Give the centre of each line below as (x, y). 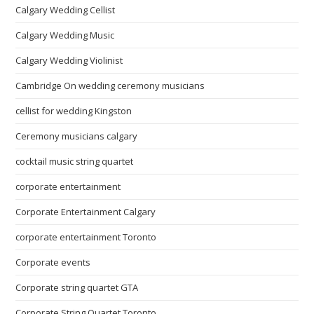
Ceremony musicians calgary (77, 136)
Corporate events (53, 262)
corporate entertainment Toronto (86, 237)
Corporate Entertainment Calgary (86, 211)
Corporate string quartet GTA (77, 287)
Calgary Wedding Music (65, 35)
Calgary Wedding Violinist (69, 60)
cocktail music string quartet (75, 161)
